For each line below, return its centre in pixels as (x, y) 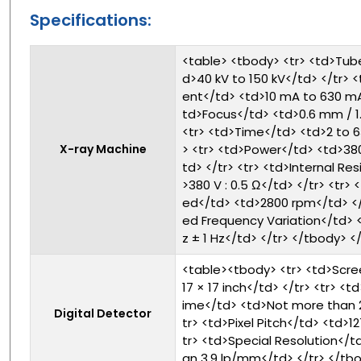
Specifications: (91, 20)
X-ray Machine (103, 149)
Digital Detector (103, 313)
